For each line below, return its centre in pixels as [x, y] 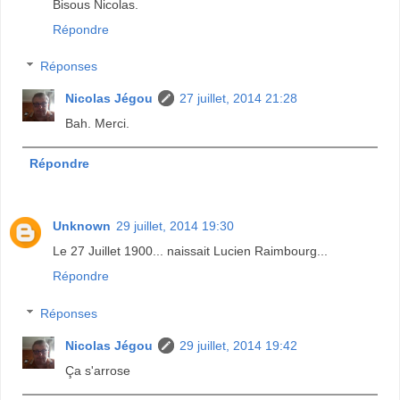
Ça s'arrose [98, 370]
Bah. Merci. [98, 124]
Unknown [82, 226]
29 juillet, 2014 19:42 [239, 345]
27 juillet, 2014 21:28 [239, 99]
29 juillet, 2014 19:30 [175, 226]
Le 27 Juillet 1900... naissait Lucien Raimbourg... [190, 251]
